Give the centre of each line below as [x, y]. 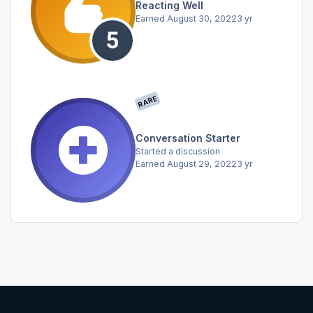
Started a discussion [178, 151]
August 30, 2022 [202, 18]
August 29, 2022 [202, 163]
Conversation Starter [188, 138]
